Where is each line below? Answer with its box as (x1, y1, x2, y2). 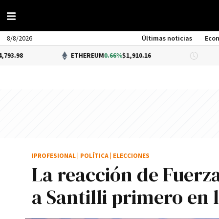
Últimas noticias (142, 34, 193, 43)
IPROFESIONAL (32, 152, 76, 160)
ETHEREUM (39, 51, 72, 60)
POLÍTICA (80, 152, 109, 160)
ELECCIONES (113, 152, 150, 160)
